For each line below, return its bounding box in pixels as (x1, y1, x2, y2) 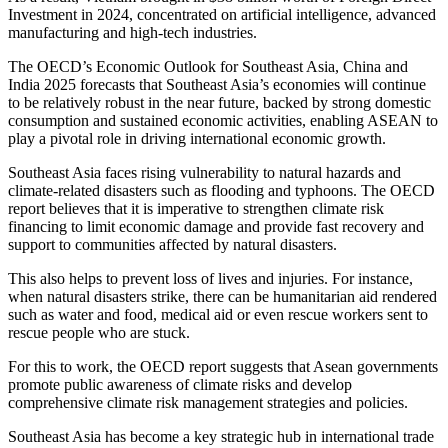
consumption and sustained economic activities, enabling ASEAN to (8, 112, 438, 130)
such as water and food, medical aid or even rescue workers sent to (8, 306, 428, 324)
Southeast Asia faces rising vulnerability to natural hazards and (8, 164, 401, 182)
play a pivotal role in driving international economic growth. (8, 130, 386, 148)
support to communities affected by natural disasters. (8, 236, 337, 254)
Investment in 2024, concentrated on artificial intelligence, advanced (8, 6, 436, 24)
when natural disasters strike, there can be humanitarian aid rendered (8, 288, 437, 306)
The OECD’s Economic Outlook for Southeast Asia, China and (8, 58, 408, 76)
